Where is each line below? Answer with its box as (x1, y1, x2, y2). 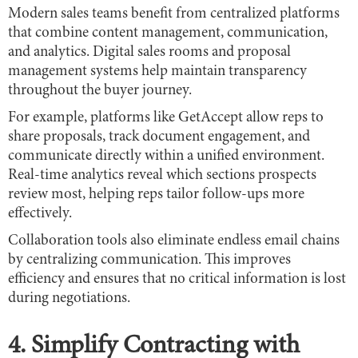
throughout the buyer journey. (8, 83, 192, 99)
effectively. (8, 206, 72, 222)
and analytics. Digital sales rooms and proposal (8, 45, 291, 61)
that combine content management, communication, (8, 26, 328, 42)
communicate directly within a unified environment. (8, 149, 324, 165)
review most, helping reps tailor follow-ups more (8, 187, 304, 203)
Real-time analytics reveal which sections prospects (8, 168, 316, 184)
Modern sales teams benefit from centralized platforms (8, 6, 340, 22)
